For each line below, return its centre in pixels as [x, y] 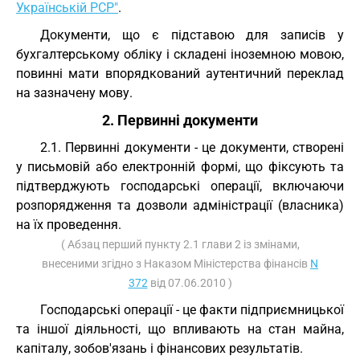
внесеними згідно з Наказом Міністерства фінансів [176, 264]
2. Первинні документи [180, 121]
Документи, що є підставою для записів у [192, 35]
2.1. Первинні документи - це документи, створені [192, 147]
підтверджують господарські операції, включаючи [180, 186]
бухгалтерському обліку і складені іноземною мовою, [180, 54]
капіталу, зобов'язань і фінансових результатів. [160, 348]
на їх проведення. [69, 225]
